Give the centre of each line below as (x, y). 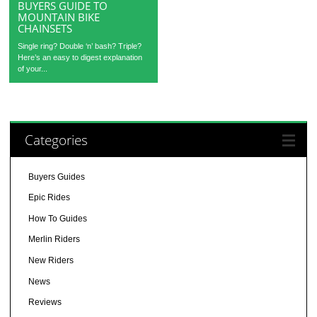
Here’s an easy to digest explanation (80, 57)
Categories (56, 139)
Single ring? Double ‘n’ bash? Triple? (80, 46)
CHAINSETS (45, 28)
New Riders (51, 261)
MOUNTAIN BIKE (59, 17)
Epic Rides (49, 198)
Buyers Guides (56, 177)
